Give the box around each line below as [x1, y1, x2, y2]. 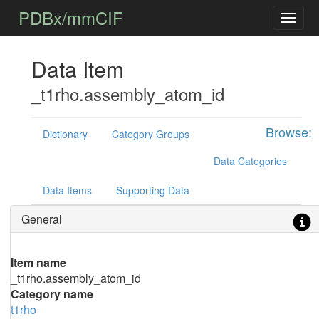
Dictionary [42, 127, 88, 141]
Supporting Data [115, 183, 189, 197]
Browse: [265, 122, 312, 141]
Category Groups [111, 127, 189, 141]
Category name [10, 286, 93, 302]
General [21, 211, 62, 227]
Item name [10, 254, 66, 271]
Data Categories [213, 154, 287, 168]
